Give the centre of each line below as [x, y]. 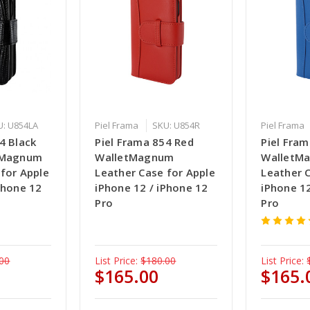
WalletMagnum [135, 157]
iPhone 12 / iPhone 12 [152, 188]
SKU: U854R [176, 126]
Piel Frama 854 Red [144, 142]
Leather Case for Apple [155, 173]
